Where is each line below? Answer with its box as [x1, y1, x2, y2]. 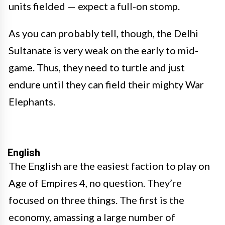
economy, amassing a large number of [9, 210, 175, 223]
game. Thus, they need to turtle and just [9, 61, 185, 73]
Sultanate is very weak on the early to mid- [9, 44, 198, 56]
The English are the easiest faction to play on [9, 159, 210, 172]
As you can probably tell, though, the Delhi [9, 27, 198, 39]
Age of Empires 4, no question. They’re [9, 176, 182, 189]
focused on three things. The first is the [9, 193, 184, 206]
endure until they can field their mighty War [9, 78, 204, 90]
